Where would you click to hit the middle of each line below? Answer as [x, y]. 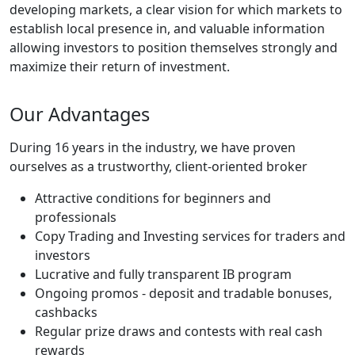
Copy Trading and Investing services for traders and [190, 236]
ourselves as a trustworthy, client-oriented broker [158, 166]
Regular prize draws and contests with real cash [179, 331]
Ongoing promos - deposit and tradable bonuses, [183, 293]
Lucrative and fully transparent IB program [163, 274]
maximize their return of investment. [120, 67]
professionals [76, 217]
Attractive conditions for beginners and [153, 198]
